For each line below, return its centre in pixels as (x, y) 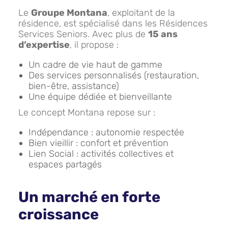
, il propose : (94, 45)
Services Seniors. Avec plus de (83, 34)
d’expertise (44, 45)
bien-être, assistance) (74, 86)
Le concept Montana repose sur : (87, 112)
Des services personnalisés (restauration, (114, 75)
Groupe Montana (69, 13)
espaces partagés (65, 164)
